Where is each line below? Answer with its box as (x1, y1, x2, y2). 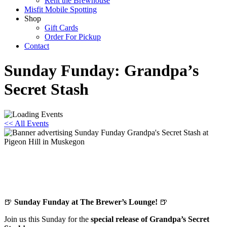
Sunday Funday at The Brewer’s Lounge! (14, 197, 158, 206)
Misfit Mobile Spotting (24, 5, 97, 14)
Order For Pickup (45, 32, 101, 41)
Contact (24, 42, 49, 50)
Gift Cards (45, 23, 78, 32)
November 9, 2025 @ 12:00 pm (4, 180, 106, 189)
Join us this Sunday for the (4, 214, 91, 223)
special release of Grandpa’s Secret (91, 214, 209, 223)
